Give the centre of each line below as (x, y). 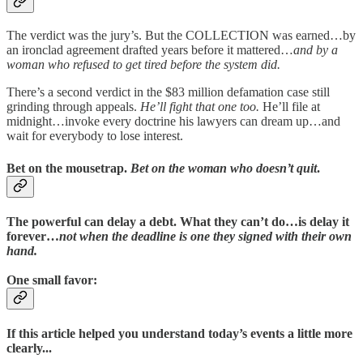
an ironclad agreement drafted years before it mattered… (150, 50)
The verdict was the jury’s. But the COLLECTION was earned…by (181, 36)
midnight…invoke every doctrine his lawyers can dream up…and (173, 122)
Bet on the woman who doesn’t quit (224, 168)
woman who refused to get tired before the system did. (143, 65)
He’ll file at (290, 107)
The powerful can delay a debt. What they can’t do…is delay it (178, 222)
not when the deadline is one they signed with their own (205, 236)
